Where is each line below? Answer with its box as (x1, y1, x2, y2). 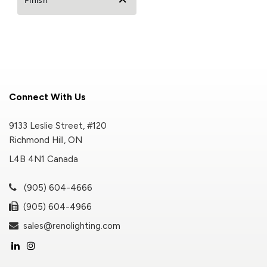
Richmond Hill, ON (9, 134, 82, 145)
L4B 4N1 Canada (9, 153, 78, 164)
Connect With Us (9, 91, 86, 103)
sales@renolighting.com (18, 220, 120, 231)
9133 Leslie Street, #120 (9, 120, 107, 131)
